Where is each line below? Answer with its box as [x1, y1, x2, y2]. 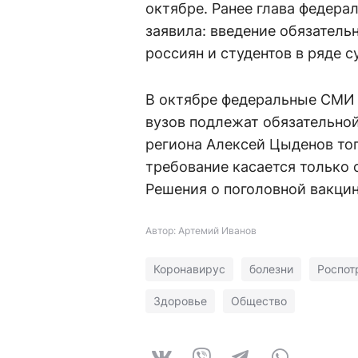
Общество [231, 294, 287, 308]
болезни [249, 262, 293, 276]
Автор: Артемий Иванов [145, 225, 257, 237]
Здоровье [153, 294, 207, 308]
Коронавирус [153, 262, 225, 276]
